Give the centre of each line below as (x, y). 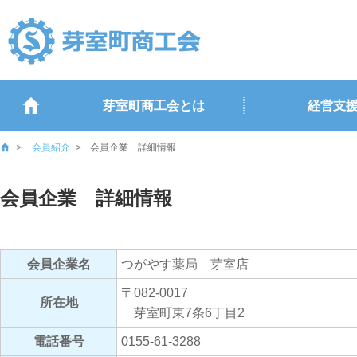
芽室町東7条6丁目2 (183, 313)
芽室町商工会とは (153, 106)
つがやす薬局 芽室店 (185, 264)
